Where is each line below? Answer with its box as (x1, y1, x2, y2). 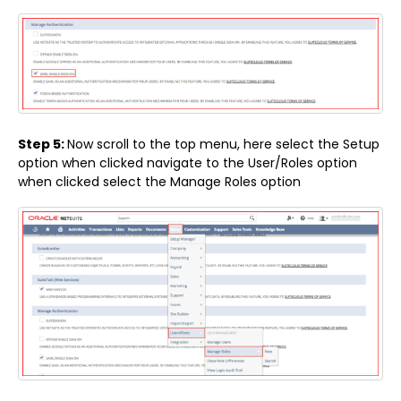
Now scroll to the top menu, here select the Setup (67, 134, 380, 153)
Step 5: (18, 134, 67, 153)
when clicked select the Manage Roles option (18, 172, 301, 191)
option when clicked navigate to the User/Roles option (18, 153, 357, 172)
